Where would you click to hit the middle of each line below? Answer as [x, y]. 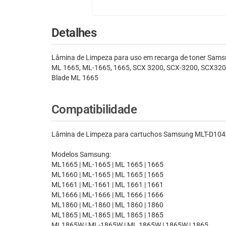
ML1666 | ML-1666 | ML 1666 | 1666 [107, 195]
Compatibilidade [94, 110]
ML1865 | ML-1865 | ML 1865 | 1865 [107, 215]
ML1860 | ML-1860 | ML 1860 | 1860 [107, 205]
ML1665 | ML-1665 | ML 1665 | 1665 [107, 165]
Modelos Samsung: [81, 155]
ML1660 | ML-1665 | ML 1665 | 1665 [107, 175]
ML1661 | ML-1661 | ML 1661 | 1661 [107, 185]
